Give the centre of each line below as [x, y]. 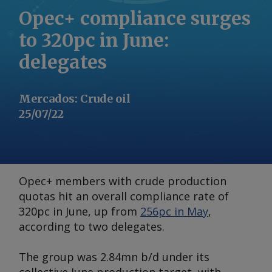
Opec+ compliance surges [135, 18]
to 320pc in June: [94, 40]
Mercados [47, 99]
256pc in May [174, 211]
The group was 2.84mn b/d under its [114, 257]
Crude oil [105, 99]
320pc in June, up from [80, 211]
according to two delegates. [92, 226]
